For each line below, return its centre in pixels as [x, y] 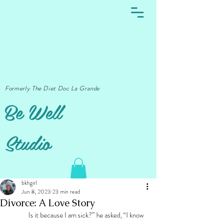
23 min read [66, 191]
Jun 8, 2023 [36, 191]
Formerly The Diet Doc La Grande [53, 88]
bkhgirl [29, 183]
